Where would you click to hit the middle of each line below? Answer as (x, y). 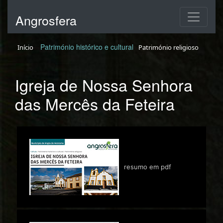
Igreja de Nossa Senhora (104, 85)
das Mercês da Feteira (95, 104)
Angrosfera (46, 20)
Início (25, 47)
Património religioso (168, 47)
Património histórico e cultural (87, 47)
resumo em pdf (148, 167)
